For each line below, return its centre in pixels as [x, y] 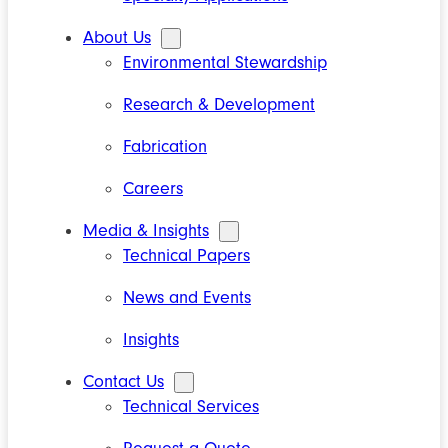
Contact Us [123, 382]
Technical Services [191, 407]
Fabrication [165, 147]
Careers [153, 189]
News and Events [187, 298]
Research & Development [219, 105]
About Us [117, 38]
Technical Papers [186, 256]
